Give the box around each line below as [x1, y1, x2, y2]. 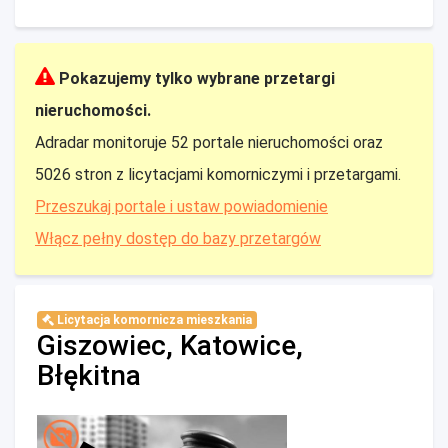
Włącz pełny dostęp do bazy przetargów [35, 229, 321, 248]
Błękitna [37, 359, 141, 392]
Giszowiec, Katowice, [37, 329, 303, 362]
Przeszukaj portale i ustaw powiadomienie [35, 197, 328, 216]
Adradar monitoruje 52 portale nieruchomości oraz [35, 133, 383, 152]
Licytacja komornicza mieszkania [53, 313, 252, 327]
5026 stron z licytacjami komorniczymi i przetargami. [35, 165, 401, 184]
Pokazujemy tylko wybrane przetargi [59, 69, 335, 88]
